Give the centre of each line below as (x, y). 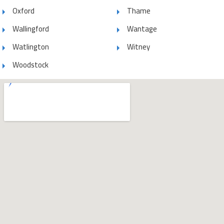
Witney (138, 46)
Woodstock (30, 64)
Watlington (31, 46)
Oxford (23, 10)
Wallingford (31, 28)
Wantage (142, 28)
